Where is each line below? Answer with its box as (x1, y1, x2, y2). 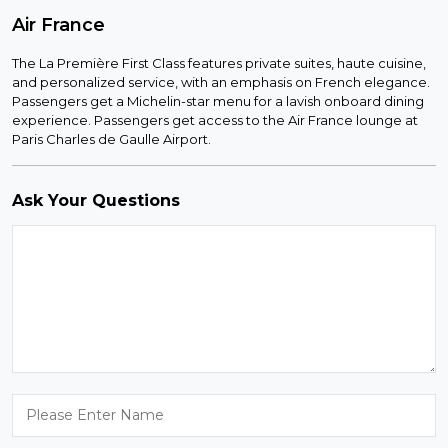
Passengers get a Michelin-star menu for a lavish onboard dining (12, 93, 424, 110)
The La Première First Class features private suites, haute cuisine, (12, 55, 426, 72)
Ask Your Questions (12, 191, 180, 211)
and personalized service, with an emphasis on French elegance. (12, 74, 430, 91)
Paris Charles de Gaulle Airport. (12, 131, 211, 148)
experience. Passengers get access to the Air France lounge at (12, 112, 418, 129)
